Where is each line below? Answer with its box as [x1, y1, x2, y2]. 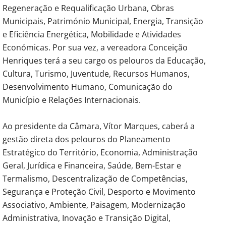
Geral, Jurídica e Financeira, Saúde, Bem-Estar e [3, 159, 181, 171]
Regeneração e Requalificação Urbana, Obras [3, 2, 174, 14]
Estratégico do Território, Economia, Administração [3, 146, 198, 158]
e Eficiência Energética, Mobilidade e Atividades [3, 28, 181, 40]
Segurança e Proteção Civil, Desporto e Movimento [3, 186, 196, 197]
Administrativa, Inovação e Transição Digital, [3, 212, 171, 223]
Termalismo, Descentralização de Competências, [3, 173, 188, 184]
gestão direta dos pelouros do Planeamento [3, 133, 171, 145]
